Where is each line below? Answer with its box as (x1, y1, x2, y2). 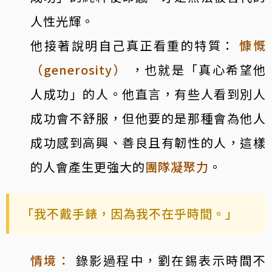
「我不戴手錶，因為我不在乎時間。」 (21, 204, 238, 222)
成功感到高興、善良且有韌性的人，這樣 (30, 133, 266, 151)
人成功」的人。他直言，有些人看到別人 (30, 84, 266, 103)
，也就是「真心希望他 (127, 60, 267, 78)
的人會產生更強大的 (30, 157, 145, 175)
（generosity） (30, 60, 127, 78)
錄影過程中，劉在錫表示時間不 (75, 251, 267, 269)
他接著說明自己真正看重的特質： (30, 36, 236, 54)
